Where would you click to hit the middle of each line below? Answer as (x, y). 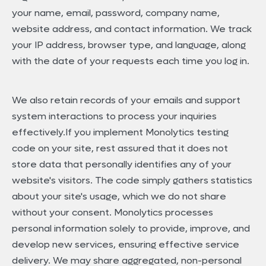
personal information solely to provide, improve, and (131, 228)
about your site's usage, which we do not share (119, 196)
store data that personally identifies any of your (122, 164)
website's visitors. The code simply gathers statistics (132, 180)
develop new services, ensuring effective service (126, 244)
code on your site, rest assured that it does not (120, 148)
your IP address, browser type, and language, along (129, 45)
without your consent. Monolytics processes (113, 212)
